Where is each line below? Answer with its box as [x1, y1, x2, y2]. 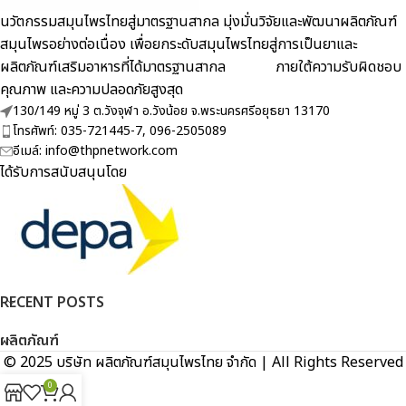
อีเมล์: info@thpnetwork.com [13, 141, 178, 161]
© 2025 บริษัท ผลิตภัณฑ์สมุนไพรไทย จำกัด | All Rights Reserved [3, 352, 403, 374]
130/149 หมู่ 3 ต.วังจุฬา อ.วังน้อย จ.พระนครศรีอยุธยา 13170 [13, 101, 330, 121]
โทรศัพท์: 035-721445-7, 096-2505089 [13, 121, 227, 141]
